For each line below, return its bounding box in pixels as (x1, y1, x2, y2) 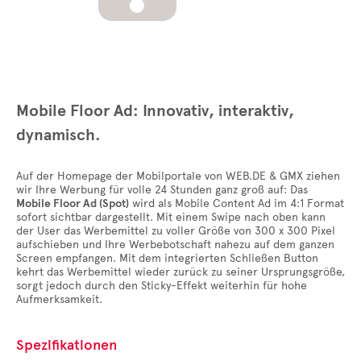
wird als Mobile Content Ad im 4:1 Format (129, 197, 344, 210)
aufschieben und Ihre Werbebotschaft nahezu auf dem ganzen (16, 238, 334, 251)
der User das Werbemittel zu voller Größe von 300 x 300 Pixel (16, 224, 335, 238)
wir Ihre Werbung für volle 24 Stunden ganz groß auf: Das (16, 183, 308, 197)
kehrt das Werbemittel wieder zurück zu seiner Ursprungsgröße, (16, 265, 345, 279)
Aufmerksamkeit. (16, 293, 106, 306)
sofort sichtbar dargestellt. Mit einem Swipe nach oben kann (16, 210, 326, 224)
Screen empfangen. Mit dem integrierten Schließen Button (16, 251, 318, 265)
